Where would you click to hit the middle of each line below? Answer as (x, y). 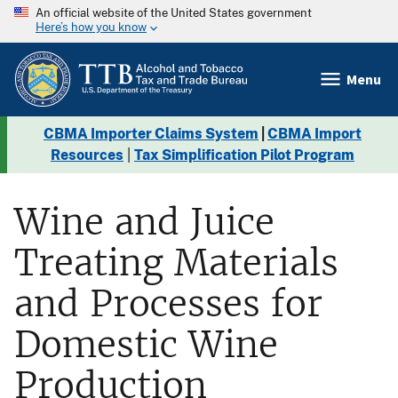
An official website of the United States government (174, 13)
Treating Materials (176, 263)
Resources (87, 155)
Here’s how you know (91, 28)
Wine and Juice (144, 222)
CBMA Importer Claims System (151, 133)
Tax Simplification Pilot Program (244, 155)
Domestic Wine (146, 344)
